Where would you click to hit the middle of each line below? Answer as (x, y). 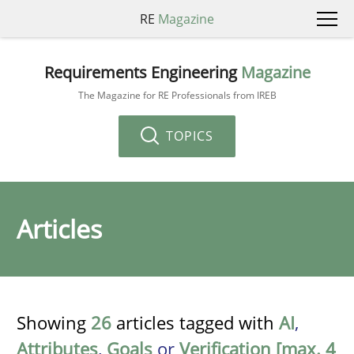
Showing (54, 322)
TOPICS (188, 136)
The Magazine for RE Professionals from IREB (177, 95)
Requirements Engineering (142, 72)
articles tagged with (195, 322)
